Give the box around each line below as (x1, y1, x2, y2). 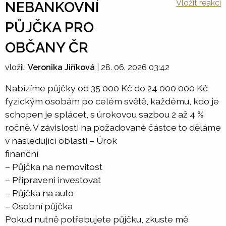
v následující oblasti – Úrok (5, 135, 117, 146)
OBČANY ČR (5, 39, 88, 56)
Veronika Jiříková (28, 63, 95, 72)
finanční (5, 148, 38, 159)
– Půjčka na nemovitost (5, 161, 102, 172)
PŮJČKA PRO (5, 19, 94, 36)
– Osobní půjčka (5, 201, 73, 211)
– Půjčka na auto (5, 188, 74, 198)
